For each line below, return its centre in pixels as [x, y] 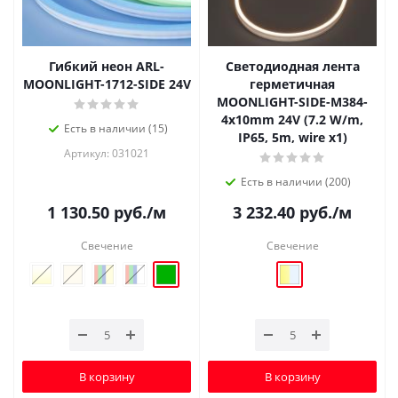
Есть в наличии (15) [115, 129]
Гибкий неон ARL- [107, 67]
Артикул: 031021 [107, 154]
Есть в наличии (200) [296, 182]
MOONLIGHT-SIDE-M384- [292, 102]
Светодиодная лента [292, 67]
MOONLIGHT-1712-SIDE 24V [107, 84]
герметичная [292, 84]
